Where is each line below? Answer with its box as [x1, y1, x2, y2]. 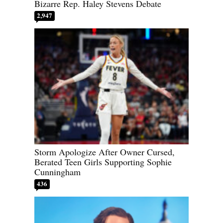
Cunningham [34, 165, 81, 178]
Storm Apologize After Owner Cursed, [34, 145, 175, 158]
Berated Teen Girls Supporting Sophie [34, 155, 172, 168]
